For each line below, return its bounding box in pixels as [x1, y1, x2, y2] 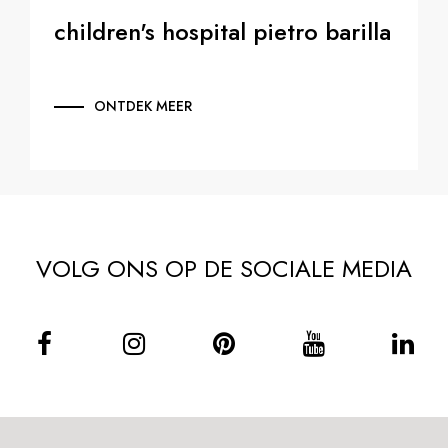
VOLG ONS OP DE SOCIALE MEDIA [36, 251, 412, 287]
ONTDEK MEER [94, 96, 192, 117]
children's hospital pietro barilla [54, 14, 391, 50]
